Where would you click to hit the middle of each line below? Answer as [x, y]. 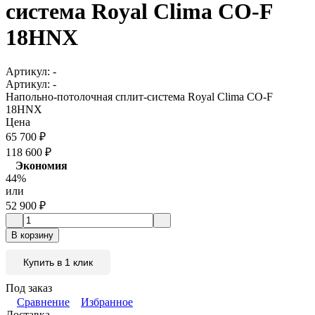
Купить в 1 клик [58, 263]
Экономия [41, 166]
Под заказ [29, 288]
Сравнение [43, 302]
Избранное [107, 302]
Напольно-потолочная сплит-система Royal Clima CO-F [139, 97]
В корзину [32, 236]
